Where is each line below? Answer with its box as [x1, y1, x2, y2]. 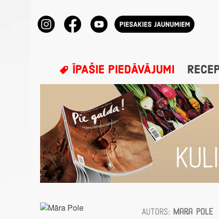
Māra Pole [173, 206, 214, 217]
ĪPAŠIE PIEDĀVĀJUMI [69, 62, 175, 78]
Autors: [142, 206, 174, 217]
